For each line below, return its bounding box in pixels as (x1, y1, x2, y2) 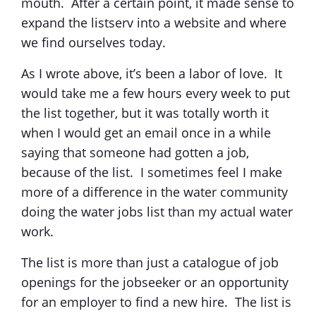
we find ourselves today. (21, 33, 169, 51)
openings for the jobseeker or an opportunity (21, 273, 288, 291)
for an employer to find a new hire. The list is (21, 293, 291, 310)
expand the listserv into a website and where (21, 13, 286, 31)
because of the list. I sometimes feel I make (21, 163, 282, 181)
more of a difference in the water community (21, 183, 288, 200)
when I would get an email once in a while (21, 123, 271, 141)
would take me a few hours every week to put (21, 84, 290, 102)
